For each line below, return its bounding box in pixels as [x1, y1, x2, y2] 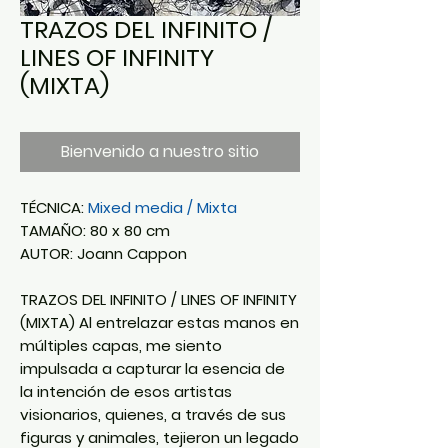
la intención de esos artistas [20, 380, 232, 402]
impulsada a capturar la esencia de [20, 357, 285, 379]
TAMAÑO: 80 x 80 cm [20, 219, 170, 241]
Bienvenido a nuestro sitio [61, 139, 259, 163]
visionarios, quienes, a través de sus [20, 403, 286, 425]
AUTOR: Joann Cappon [20, 242, 187, 264]
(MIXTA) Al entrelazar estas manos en [20, 311, 299, 333]
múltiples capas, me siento [20, 334, 222, 356]
